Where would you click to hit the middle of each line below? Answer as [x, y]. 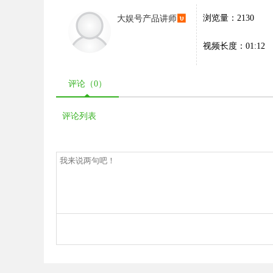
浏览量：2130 [229, 18]
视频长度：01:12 [234, 46]
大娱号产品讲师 [147, 18]
